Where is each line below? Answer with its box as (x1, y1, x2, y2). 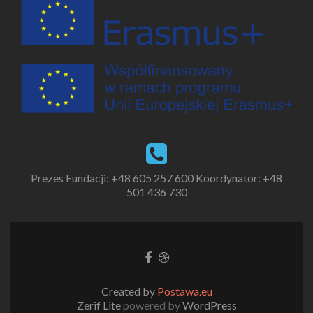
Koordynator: (194, 171, 263, 185)
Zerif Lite (76, 298, 123, 312)
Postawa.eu (156, 284, 212, 298)
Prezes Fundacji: (31, 171, 111, 185)
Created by (101, 284, 157, 298)
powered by (122, 298, 180, 312)
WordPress (180, 298, 237, 312)
